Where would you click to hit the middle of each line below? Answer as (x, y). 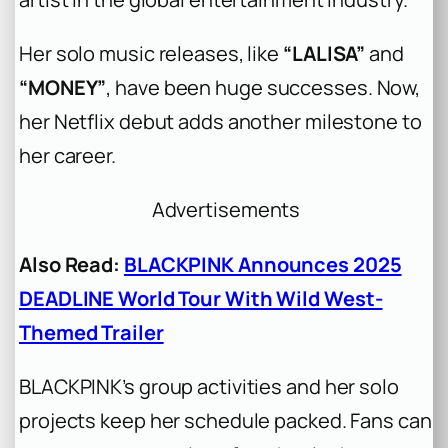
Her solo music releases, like (151, 54)
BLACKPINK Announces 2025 (262, 264)
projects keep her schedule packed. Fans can (225, 420)
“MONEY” (63, 88)
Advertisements (226, 210)
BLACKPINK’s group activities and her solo (209, 386)
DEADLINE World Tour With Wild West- (201, 298)
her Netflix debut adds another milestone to (220, 122)
